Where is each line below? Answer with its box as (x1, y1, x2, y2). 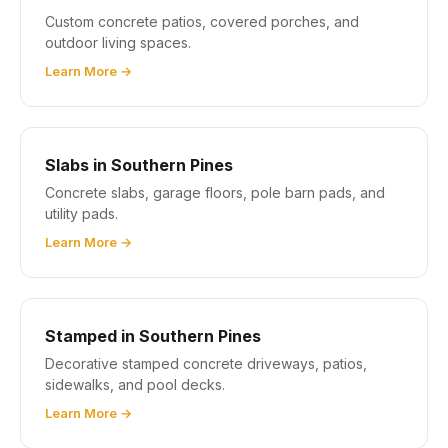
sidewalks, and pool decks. (45, 376, 225, 394)
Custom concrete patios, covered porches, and (45, 13, 359, 31)
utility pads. (45, 205, 118, 223)
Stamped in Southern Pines (45, 326, 261, 347)
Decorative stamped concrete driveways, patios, (45, 355, 367, 373)
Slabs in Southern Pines (45, 155, 233, 176)
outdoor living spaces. (45, 34, 191, 52)
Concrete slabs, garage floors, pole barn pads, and (45, 184, 385, 202)
